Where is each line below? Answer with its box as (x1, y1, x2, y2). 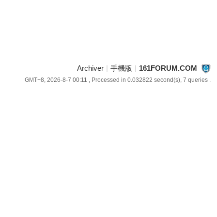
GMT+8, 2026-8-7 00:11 (24, 77, 87, 83)
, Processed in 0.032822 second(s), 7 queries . (87, 77, 211, 83)
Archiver (77, 64, 104, 72)
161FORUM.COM (139, 64, 197, 72)
